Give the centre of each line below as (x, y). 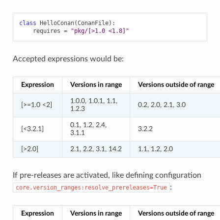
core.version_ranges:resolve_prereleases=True (91, 187)
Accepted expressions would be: (68, 59)
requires (46, 31)
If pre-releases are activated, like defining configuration (107, 175)
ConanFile (93, 23)
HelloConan (57, 23)
